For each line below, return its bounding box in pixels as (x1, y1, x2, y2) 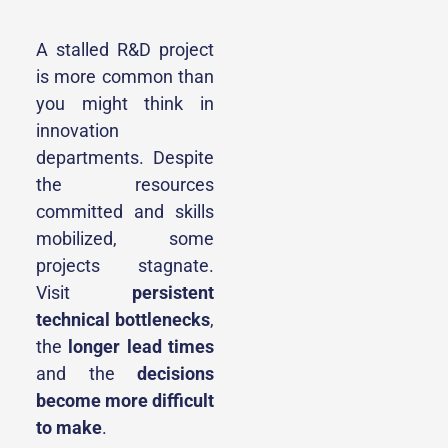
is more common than (36, 66, 214, 87)
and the (36, 363, 137, 384)
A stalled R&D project (36, 39, 214, 60)
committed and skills (36, 201, 214, 222)
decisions (137, 363, 214, 384)
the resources (36, 174, 214, 195)
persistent (132, 282, 214, 303)
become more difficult (36, 390, 214, 411)
